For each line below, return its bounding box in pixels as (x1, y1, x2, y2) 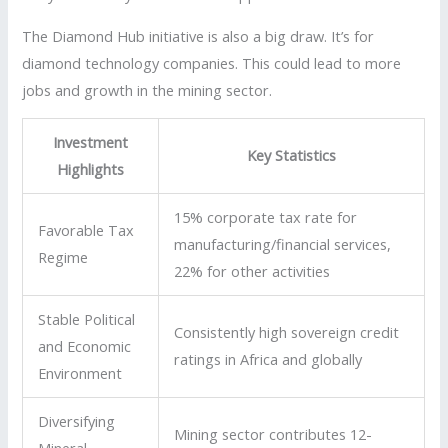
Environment (38, 363, 123, 384)
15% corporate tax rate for (174, 207, 358, 228)
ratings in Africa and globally (174, 349, 363, 370)
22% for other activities (174, 261, 331, 282)
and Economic (38, 336, 132, 357)
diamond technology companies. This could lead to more (22, 52, 402, 73)
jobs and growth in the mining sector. (22, 79, 273, 100)
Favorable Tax (38, 220, 135, 241)
